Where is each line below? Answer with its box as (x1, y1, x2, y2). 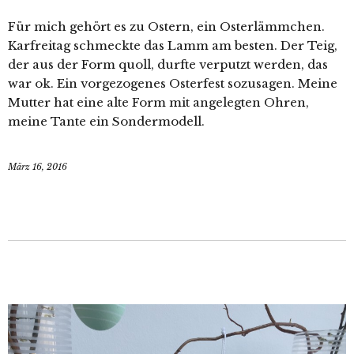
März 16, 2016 (8, 160, 67, 172)
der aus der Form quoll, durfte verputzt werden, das (8, 56, 328, 72)
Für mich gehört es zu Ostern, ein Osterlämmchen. (8, 18, 325, 34)
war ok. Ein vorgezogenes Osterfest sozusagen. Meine (8, 75, 337, 91)
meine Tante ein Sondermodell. (8, 113, 205, 129)
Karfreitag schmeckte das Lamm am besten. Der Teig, (8, 37, 337, 53)
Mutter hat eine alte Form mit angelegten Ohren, (8, 94, 309, 110)
